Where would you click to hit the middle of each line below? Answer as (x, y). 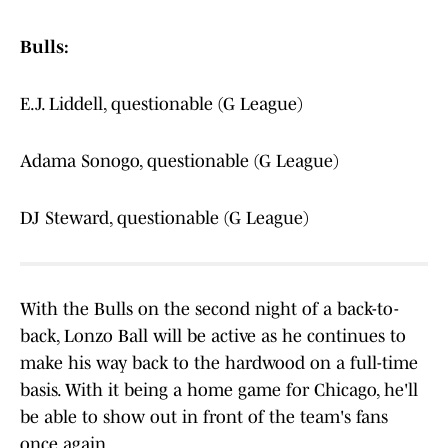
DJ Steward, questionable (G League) (164, 218)
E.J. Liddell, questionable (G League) (161, 104)
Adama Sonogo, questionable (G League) (179, 161)
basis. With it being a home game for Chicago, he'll (219, 390)
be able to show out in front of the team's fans (204, 417)
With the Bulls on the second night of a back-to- (209, 309)
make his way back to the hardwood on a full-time (219, 363)
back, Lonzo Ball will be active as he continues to (213, 336)
